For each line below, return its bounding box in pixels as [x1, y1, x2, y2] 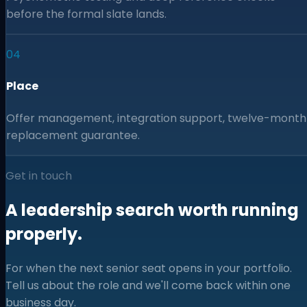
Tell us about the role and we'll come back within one [5, 277, 291, 293]
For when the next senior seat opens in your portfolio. [5, 260, 292, 276]
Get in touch [5, 167, 72, 184]
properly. [5, 222, 82, 245]
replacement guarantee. [6, 127, 140, 143]
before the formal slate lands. [6, 6, 167, 23]
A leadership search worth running [5, 198, 299, 221]
